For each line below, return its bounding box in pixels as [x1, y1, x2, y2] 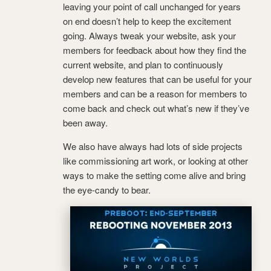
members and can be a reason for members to [63, 87, 247, 100]
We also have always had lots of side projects [63, 140, 243, 153]
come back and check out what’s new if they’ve [63, 102, 249, 115]
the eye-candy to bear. [63, 183, 151, 197]
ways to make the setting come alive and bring [63, 169, 246, 182]
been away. [63, 116, 108, 129]
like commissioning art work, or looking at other [63, 154, 248, 168]
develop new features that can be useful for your [63, 73, 252, 86]
